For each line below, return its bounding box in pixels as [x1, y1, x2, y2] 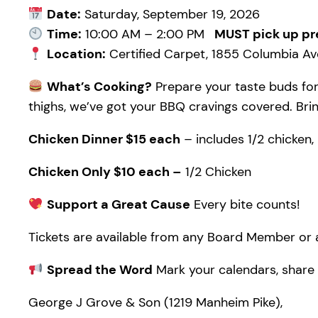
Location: [46, 45, 106, 62]
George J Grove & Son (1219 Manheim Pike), [28, 293, 283, 311]
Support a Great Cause [46, 195, 190, 213]
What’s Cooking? [46, 77, 152, 95]
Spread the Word [46, 261, 153, 278]
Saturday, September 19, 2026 [80, 5, 260, 23]
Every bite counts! [190, 195, 300, 213]
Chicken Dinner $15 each [28, 130, 180, 148]
